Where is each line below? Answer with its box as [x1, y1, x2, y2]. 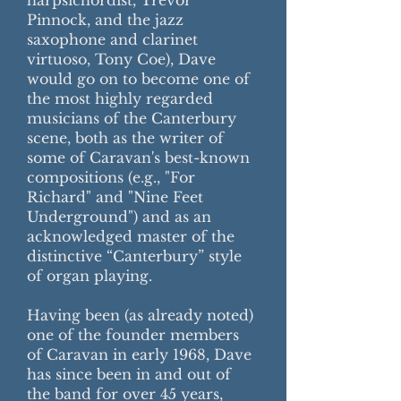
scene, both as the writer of [27, 129, 224, 147]
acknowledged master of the [27, 227, 235, 245]
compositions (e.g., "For [27, 168, 195, 186]
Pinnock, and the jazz [27, 11, 183, 29]
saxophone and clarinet [27, 30, 198, 48]
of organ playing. [27, 267, 152, 285]
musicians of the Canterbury [27, 109, 236, 127]
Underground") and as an [27, 208, 211, 226]
